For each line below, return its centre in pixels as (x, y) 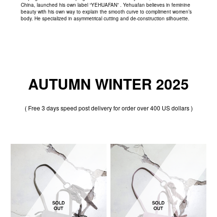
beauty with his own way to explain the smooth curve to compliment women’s (106, 11)
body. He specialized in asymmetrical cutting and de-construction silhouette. (105, 18)
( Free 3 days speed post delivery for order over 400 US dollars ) (108, 108)
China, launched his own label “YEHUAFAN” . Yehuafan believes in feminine (105, 5)
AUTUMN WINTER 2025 (108, 83)
